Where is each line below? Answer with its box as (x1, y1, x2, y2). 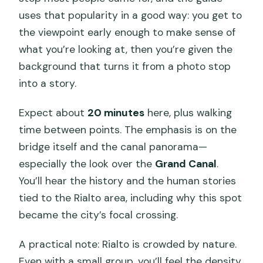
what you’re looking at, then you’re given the (19, 43, 233, 56)
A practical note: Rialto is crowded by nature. (19, 238, 237, 251)
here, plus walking (144, 106, 232, 120)
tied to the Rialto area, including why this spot (19, 191, 242, 205)
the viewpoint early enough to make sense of (19, 26, 236, 39)
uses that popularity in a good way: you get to (19, 9, 242, 22)
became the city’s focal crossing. (19, 208, 178, 222)
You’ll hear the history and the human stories (19, 174, 237, 188)
